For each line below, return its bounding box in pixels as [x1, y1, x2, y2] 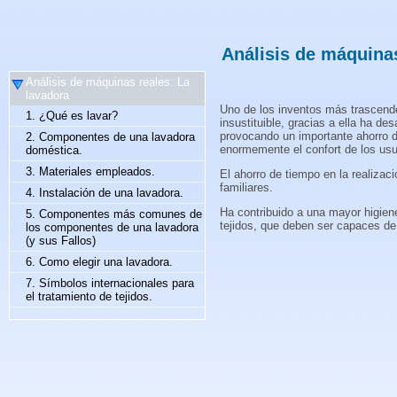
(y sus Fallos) [26, 234, 96, 247]
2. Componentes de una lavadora [26, 130, 195, 144]
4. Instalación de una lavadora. [26, 186, 183, 199]
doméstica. [26, 144, 82, 157]
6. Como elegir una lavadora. [26, 255, 173, 269]
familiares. [220, 180, 273, 194]
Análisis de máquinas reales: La [26, 75, 190, 89]
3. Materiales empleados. [26, 165, 155, 178]
